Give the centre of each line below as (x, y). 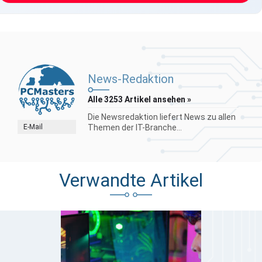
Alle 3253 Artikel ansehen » (139, 100)
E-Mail (33, 127)
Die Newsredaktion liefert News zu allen (162, 117)
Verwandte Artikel (131, 181)
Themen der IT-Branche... (135, 128)
